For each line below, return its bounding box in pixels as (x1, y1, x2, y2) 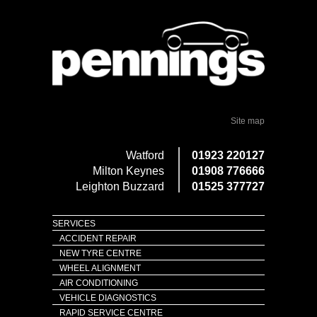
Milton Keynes (93, 165, 164, 178)
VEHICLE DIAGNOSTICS (59, 293, 156, 304)
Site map (231, 116, 265, 127)
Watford (126, 149, 164, 162)
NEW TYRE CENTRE (59, 248, 142, 259)
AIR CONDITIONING (59, 278, 138, 289)
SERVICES (52, 219, 96, 229)
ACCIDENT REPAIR (59, 234, 137, 244)
